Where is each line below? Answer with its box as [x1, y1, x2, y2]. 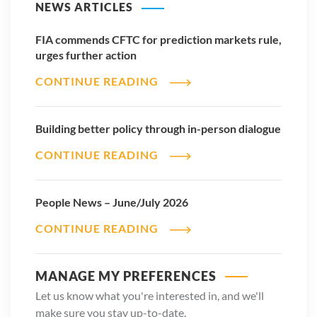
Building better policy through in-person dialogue [35, 121, 281, 135]
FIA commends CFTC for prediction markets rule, [35, 33, 282, 47]
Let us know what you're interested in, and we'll [35, 288, 264, 302]
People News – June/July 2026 [35, 195, 188, 209]
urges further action [35, 48, 137, 62]
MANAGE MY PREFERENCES [35, 267, 217, 284]
